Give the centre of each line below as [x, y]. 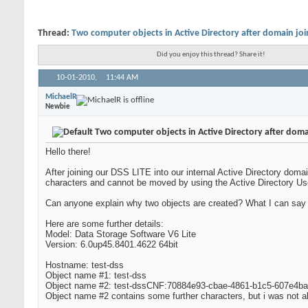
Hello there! [68, 152]
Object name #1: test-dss [96, 275]
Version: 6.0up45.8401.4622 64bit [112, 244]
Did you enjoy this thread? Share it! [211, 54]
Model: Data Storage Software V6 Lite [121, 234]
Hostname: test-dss [85, 265]
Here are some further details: [104, 224]
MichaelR [61, 97]
